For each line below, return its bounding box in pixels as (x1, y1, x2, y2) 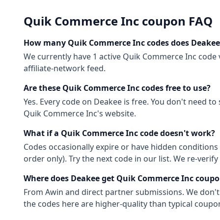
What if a (24, 128, 61, 138)
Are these (24, 82, 62, 93)
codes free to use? (139, 82, 211, 93)
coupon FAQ (139, 13, 213, 29)
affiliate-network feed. (24, 63, 106, 74)
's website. (97, 108, 136, 119)
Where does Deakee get (24, 173, 116, 184)
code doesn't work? (138, 128, 215, 138)
